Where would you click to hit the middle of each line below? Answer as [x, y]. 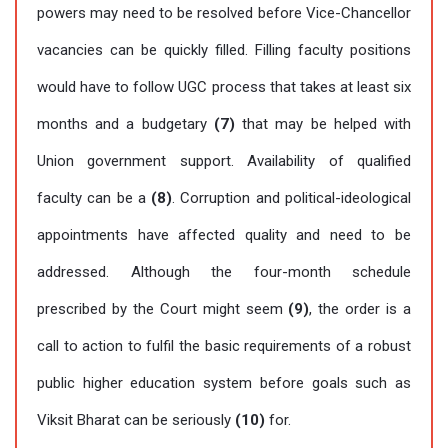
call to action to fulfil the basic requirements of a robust [224, 346]
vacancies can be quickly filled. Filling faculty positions [224, 50]
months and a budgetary [125, 124]
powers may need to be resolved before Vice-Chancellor [224, 13]
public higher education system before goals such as [224, 383]
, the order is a [360, 309]
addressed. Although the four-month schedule [224, 272]
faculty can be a [94, 198]
